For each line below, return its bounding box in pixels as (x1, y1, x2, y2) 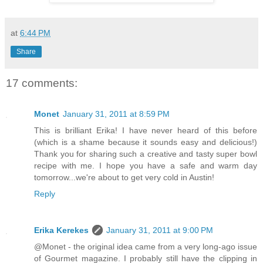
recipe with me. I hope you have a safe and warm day (34, 160, 257, 170)
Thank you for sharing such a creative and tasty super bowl (34, 149, 257, 159)
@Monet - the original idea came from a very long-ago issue (34, 241, 257, 251)
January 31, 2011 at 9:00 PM (106, 225, 213, 235)
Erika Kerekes (34, 225, 89, 235)
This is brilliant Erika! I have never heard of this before (34, 125, 257, 135)
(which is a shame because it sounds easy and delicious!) (34, 137, 257, 147)
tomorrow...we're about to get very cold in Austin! (34, 172, 214, 182)
